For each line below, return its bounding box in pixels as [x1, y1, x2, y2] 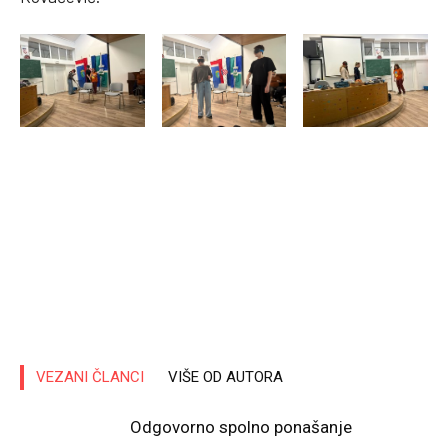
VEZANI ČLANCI [36, 368, 144, 387]
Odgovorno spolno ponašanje [130, 417, 352, 438]
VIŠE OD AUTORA [168, 368, 283, 387]
